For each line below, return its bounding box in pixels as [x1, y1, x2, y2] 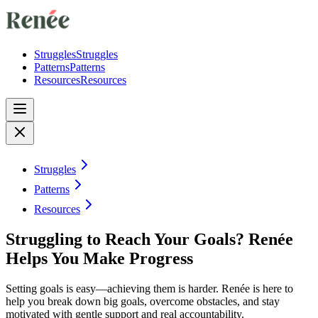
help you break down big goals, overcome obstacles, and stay [6, 295, 280, 307]
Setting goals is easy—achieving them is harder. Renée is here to [6, 282, 293, 295]
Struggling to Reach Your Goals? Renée [6, 229, 293, 248]
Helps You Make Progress [6, 248, 193, 268]
